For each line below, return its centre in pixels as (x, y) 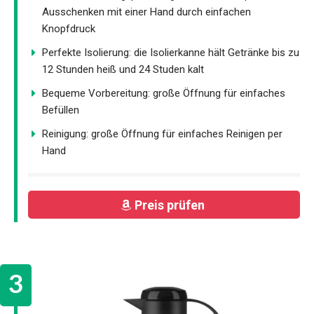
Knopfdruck (69, 28)
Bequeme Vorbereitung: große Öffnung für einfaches (164, 93)
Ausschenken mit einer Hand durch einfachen (146, 12)
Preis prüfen (171, 205)
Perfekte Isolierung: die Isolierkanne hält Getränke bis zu (171, 52)
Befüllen (61, 110)
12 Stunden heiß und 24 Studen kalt (123, 69)
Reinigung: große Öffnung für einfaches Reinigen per (162, 134)
